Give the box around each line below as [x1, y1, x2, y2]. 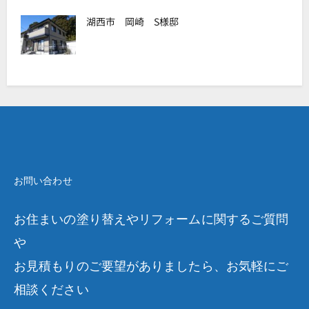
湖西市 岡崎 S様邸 [86, 14, 179, 29]
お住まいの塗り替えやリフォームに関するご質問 [14, 212, 289, 227]
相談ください [14, 283, 89, 297]
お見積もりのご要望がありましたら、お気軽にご [14, 259, 289, 274]
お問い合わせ [14, 176, 72, 187]
